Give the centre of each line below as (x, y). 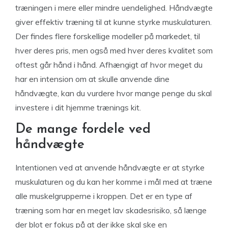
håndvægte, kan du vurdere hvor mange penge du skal (113, 93)
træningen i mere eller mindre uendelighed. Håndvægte (114, 8)
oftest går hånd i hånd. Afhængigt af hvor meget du (109, 65)
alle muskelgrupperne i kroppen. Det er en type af (104, 196)
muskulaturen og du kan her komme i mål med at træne (114, 182)
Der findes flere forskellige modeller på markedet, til (108, 36)
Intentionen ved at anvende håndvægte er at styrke (110, 167)
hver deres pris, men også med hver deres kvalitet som (114, 50)
